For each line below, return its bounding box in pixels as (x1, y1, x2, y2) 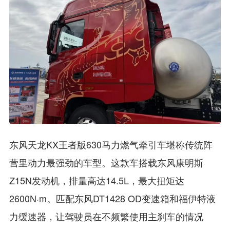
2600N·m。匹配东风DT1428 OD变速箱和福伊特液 (9, 191, 216, 205)
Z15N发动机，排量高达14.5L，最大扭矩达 (9, 174, 184, 187)
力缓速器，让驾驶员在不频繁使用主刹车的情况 (9, 209, 203, 223)
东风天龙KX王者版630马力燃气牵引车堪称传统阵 (9, 138, 213, 151)
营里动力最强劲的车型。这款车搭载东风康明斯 (9, 156, 203, 169)
